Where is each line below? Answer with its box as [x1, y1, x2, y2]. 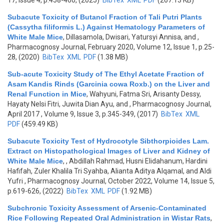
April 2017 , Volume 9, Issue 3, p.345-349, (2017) [7, 110, 159, 118]
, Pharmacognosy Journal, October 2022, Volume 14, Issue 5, [23, 177, 214, 185]
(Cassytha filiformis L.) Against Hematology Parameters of [7, 23, 205, 31]
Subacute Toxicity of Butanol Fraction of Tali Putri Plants [7, 13, 202, 21]
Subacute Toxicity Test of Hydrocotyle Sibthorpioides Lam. [7, 137, 209, 145]
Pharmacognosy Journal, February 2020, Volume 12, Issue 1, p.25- [7, 43, 214, 51]
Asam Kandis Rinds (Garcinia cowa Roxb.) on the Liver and [7, 80, 210, 88]
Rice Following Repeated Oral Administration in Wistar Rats [7, 214, 210, 222]
